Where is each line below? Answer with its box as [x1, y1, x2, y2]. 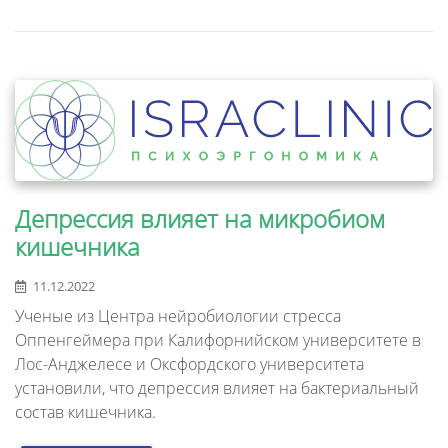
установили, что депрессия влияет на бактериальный [15, 376, 419, 399]
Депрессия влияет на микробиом [15, 201, 385, 235]
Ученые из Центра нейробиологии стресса [15, 304, 341, 327]
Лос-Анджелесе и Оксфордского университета [15, 352, 364, 375]
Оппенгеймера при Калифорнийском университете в [15, 328, 421, 351]
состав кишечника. [15, 400, 156, 423]
